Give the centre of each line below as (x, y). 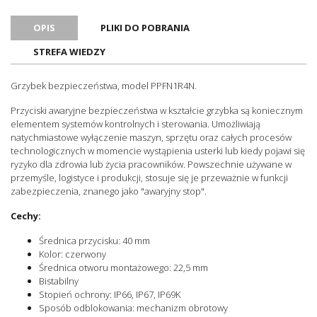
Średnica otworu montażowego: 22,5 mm (123, 267)
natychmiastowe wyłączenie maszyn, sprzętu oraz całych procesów (151, 137)
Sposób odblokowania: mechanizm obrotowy (133, 307)
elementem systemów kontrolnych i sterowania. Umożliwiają (136, 123)
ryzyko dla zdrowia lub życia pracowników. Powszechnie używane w (151, 164)
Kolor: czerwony (73, 254)
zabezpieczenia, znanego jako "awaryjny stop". (109, 191)
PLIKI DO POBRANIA (145, 27)
